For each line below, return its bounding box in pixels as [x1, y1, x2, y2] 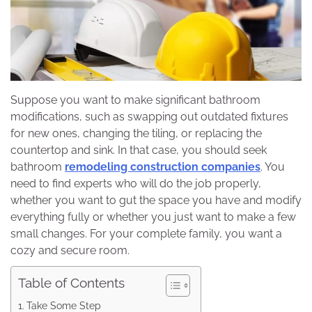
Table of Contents [18, 275, 125, 291]
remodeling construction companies [65, 160, 260, 174]
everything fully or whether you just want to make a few [10, 210, 296, 224]
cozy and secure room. [10, 244, 130, 258]
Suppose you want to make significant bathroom [10, 93, 260, 107]
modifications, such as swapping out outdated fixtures [10, 110, 288, 124]
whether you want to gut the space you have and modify [10, 194, 302, 208]
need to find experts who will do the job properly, [10, 177, 261, 191]
